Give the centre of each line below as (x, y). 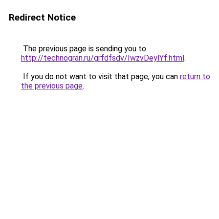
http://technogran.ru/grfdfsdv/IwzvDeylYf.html (103, 58)
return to (195, 77)
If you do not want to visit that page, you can (100, 77)
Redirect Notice (42, 17)
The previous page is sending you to (84, 49)
